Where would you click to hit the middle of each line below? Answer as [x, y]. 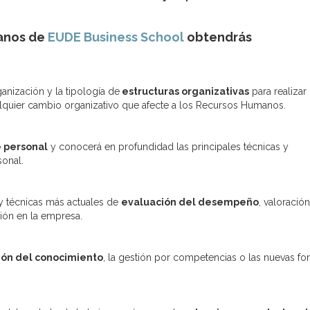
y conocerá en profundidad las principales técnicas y [168, 146]
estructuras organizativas [184, 91]
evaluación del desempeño [190, 202]
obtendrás [218, 37]
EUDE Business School [116, 37]
